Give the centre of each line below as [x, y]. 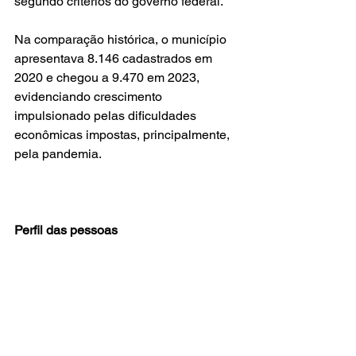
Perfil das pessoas [66, 230]
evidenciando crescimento [90, 97]
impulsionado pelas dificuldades [107, 116]
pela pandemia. [58, 154]
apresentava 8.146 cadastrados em [115, 59]
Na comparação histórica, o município [122, 40]
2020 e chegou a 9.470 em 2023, [108, 78]
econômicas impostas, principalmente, [124, 135]
